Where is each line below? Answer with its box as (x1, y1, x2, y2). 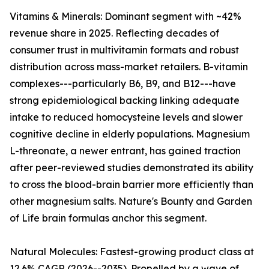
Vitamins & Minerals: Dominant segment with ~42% (10, 10, 241, 23)
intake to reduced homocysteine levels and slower (10, 111, 243, 124)
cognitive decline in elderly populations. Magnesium (10, 128, 250, 141)
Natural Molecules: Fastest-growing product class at (10, 246, 254, 258)
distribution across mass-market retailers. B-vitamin (10, 61, 248, 73)
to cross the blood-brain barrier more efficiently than (10, 178, 253, 191)
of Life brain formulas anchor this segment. (10, 212, 207, 225)
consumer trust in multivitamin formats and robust (10, 44, 239, 56)
